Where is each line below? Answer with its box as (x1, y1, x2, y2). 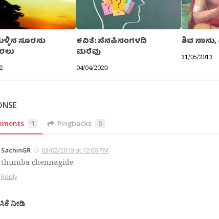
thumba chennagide (1, 156, 73, 167)
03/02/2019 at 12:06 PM (42, 145, 109, 154)
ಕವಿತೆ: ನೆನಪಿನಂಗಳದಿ (76, 35, 147, 48)
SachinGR (1, 145, 31, 154)
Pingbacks (57, 118, 92, 128)
